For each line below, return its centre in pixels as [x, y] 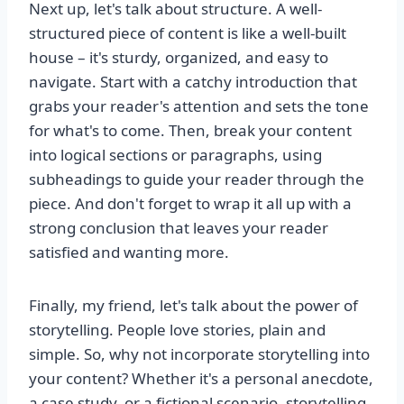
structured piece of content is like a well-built [188, 33]
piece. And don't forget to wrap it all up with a [190, 204]
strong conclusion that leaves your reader [179, 228]
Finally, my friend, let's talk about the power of [193, 306]
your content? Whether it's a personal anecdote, [201, 379]
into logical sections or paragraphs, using [175, 155]
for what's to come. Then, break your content [190, 131]
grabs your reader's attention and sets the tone [199, 106]
